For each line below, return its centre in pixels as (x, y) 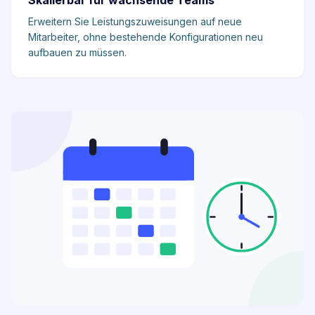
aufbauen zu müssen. (77, 52)
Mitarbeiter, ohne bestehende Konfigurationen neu (146, 37)
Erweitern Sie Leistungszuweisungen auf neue (135, 21)
